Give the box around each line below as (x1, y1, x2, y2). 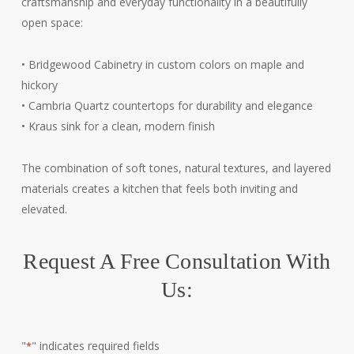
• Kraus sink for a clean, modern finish (21, 119, 215, 134)
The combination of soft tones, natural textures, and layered (21, 160, 331, 176)
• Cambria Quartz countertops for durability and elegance (21, 98, 313, 114)
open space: (21, 15, 83, 31)
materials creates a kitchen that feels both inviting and (21, 181, 298, 197)
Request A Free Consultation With (23, 249, 331, 274)
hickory (21, 77, 58, 93)
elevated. (21, 201, 67, 217)
